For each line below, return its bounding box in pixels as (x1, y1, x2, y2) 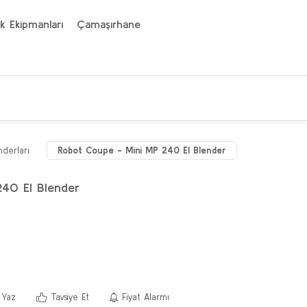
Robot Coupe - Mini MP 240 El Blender (58, 145, 226, 156)
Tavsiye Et (50, 292, 89, 302)
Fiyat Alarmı (122, 292, 170, 302)
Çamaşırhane (77, 18, 140, 30)
